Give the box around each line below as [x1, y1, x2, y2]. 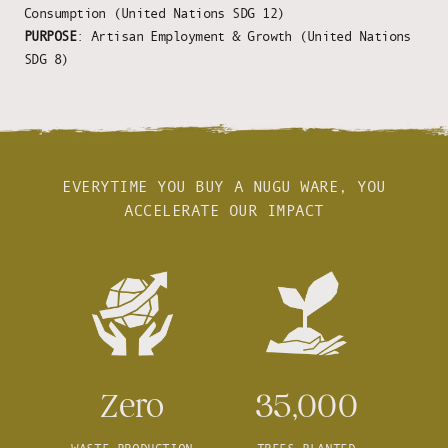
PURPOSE [24, 26, 77, 44]
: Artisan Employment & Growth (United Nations [76, 26, 411, 44]
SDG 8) [24, 49, 69, 67]
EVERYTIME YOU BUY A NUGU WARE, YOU [62, 176, 386, 197]
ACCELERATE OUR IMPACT [124, 200, 324, 221]
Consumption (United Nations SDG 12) [24, 3, 285, 21]
